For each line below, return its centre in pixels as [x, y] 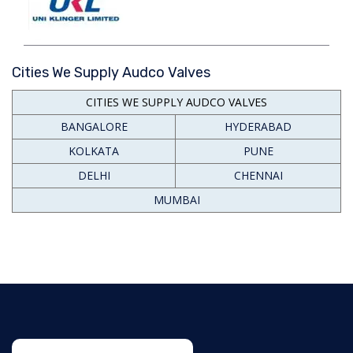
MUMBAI [176, 199]
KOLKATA [94, 150]
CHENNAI [258, 175]
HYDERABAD [258, 126]
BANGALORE [94, 126]
